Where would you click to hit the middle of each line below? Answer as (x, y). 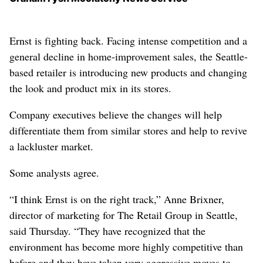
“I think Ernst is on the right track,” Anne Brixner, (117, 199)
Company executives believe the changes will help (116, 114)
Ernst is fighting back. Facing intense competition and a (128, 40)
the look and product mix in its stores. (90, 88)
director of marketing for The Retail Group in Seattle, (124, 215)
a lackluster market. (51, 146)
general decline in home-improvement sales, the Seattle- (129, 56)
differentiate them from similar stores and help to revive (128, 130)
